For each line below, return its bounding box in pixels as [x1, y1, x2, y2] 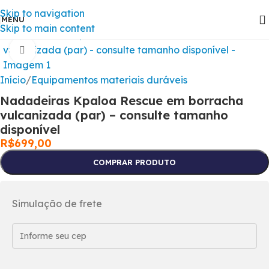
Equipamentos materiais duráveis [31, 74, 187, 86]
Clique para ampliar [35, 44, 125, 56]
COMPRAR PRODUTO [93, 157, 176, 167]
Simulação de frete [12, 198, 102, 210]
